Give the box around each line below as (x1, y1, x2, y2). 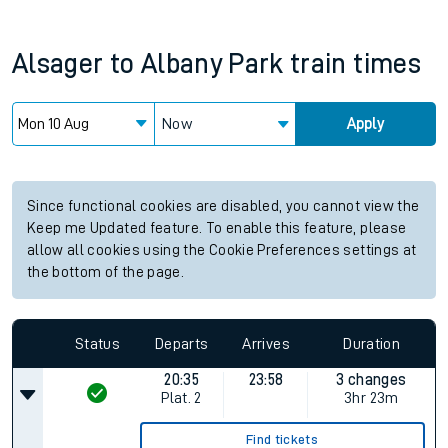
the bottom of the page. (27, 265, 185, 280)
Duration (343, 335, 401, 352)
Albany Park (140, 50, 284, 78)
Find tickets (246, 432, 319, 446)
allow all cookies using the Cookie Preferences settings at (27, 243, 417, 258)
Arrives (242, 335, 290, 352)
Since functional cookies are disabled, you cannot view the (27, 199, 420, 214)
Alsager (12, 50, 104, 78)
